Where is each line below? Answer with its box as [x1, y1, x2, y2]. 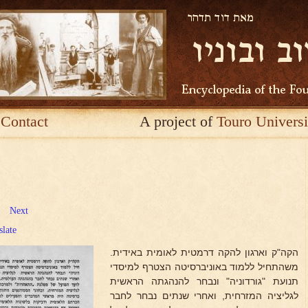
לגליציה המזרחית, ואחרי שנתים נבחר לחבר [110, 290, 298, 301]
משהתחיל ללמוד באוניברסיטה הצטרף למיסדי [110, 261, 298, 272]
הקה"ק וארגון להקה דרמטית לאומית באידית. [110, 247, 298, 258]
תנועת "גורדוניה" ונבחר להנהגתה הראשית [110, 276, 298, 287]
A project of [140, 113, 217, 130]
